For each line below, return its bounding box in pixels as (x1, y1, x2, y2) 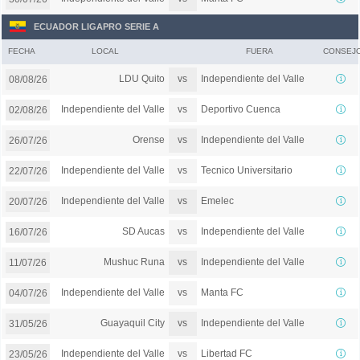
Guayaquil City (100, 317, 165, 329)
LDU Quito (118, 73, 165, 85)
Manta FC (200, 287, 243, 299)
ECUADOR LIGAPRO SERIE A (34, 21, 159, 31)
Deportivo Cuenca (200, 104, 280, 116)
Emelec (200, 195, 234, 207)
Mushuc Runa (103, 256, 165, 268)
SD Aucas (121, 226, 165, 238)
